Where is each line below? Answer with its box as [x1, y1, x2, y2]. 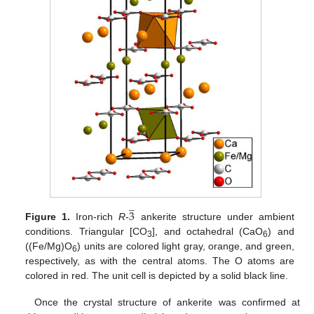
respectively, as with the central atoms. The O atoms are [25, 254, 294, 266]
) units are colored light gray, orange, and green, [77, 240, 294, 252]
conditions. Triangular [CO [25, 225, 148, 237]
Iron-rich [70, 210, 119, 222]
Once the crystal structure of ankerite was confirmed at [34, 296, 300, 308]
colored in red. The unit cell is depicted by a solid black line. [25, 269, 289, 281]
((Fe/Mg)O [25, 240, 73, 252]
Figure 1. [25, 210, 71, 222]
